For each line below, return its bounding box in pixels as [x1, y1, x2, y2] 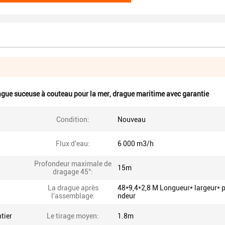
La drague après [47, 184, 98, 192]
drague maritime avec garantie [113, 90, 209, 98]
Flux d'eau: [56, 140, 90, 148]
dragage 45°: [53, 168, 93, 176]
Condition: [56, 116, 89, 124]
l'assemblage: [51, 192, 95, 200]
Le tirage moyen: [47, 212, 99, 220]
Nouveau [118, 116, 146, 124]
